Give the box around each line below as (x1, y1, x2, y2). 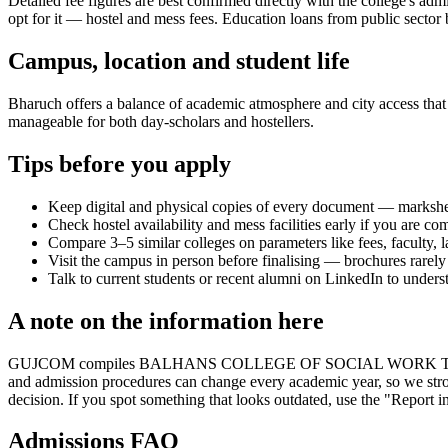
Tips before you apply (8, 150, 231, 177)
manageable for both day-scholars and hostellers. (8, 112, 314, 130)
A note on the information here (8, 307, 324, 334)
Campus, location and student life (8, 48, 350, 75)
